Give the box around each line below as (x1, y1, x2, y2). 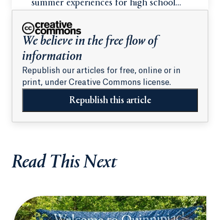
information (22, 50, 82, 64)
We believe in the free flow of (22, 35, 158, 49)
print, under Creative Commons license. (22, 79, 171, 87)
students (31, 11, 65, 22)
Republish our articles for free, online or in (22, 67, 181, 75)
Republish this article (69, 96, 151, 106)
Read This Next (12, 153, 117, 173)
